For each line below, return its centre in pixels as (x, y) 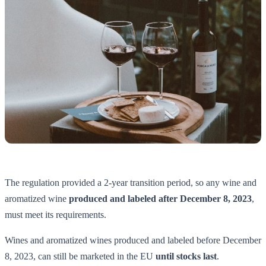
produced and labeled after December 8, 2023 (160, 199)
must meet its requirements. (56, 215)
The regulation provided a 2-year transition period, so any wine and (131, 183)
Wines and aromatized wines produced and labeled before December (133, 240)
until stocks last (186, 256)
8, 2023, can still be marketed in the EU (80, 256)
